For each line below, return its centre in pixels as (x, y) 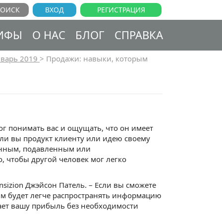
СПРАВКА (139, 35)
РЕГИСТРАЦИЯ (121, 10)
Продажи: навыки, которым (97, 58)
